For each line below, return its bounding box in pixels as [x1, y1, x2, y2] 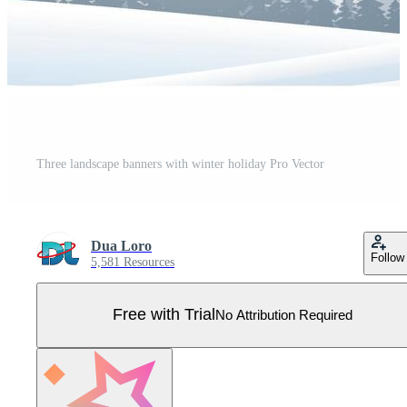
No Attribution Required [215, 307, 352, 323]
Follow [371, 250, 404, 264]
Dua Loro [91, 237, 152, 253]
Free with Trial [113, 305, 215, 324]
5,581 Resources [91, 254, 174, 269]
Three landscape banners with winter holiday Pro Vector [36, 156, 324, 171]
